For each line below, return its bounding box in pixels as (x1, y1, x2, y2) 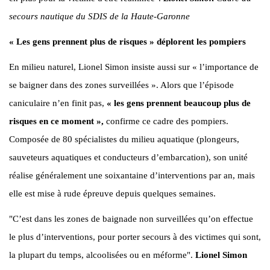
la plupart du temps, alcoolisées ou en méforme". (9, 250, 195, 260)
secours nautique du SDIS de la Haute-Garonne (9, 11, 190, 21)
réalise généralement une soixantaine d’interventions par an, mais (9, 170, 255, 180)
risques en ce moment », (9, 116, 104, 126)
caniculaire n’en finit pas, (9, 98, 107, 108)
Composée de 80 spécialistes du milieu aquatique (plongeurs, (9, 134, 239, 144)
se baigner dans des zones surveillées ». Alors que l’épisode (9, 80, 234, 90)
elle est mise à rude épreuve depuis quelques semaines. (9, 188, 218, 198)
